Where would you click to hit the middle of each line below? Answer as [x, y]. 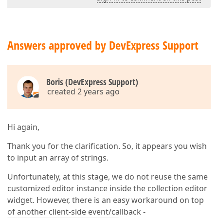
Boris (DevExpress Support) [92, 82]
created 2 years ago [83, 92]
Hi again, [23, 127]
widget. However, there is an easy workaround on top [106, 200]
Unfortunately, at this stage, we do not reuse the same [108, 177]
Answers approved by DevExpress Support [103, 45]
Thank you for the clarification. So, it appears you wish [107, 146]
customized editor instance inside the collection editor [107, 189]
